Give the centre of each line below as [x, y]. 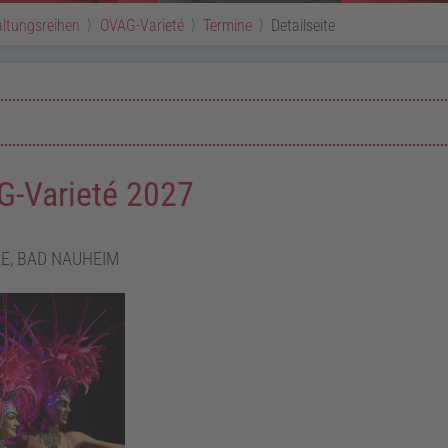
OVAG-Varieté [141, 25]
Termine [227, 25]
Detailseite [302, 25]
